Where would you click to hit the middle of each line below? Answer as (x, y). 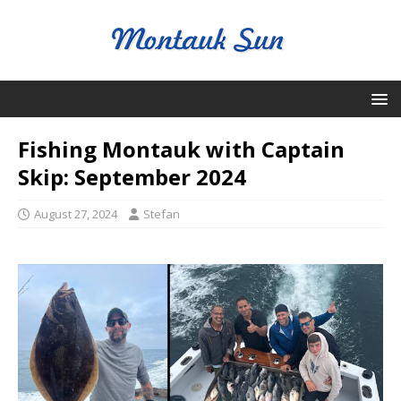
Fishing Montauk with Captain (181, 149)
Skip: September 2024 (132, 177)
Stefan (162, 214)
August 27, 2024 (76, 214)
